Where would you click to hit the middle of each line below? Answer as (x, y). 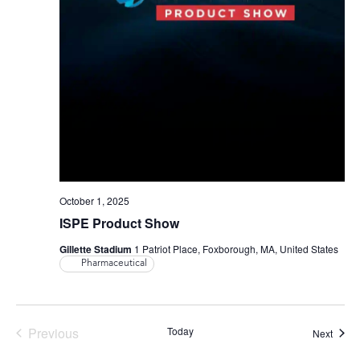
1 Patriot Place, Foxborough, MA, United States (236, 248)
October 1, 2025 (94, 200)
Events (97, 332)
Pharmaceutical (114, 263)
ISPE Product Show (119, 223)
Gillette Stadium (96, 249)
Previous (53, 333)
